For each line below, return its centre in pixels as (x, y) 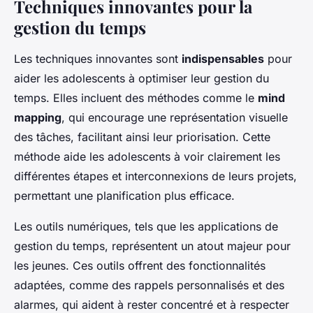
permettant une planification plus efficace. (124, 196)
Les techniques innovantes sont (98, 59)
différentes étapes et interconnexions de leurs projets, (155, 176)
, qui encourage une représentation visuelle (175, 118)
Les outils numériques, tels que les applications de (146, 227)
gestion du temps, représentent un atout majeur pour (152, 246)
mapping (38, 118)
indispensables (223, 59)
